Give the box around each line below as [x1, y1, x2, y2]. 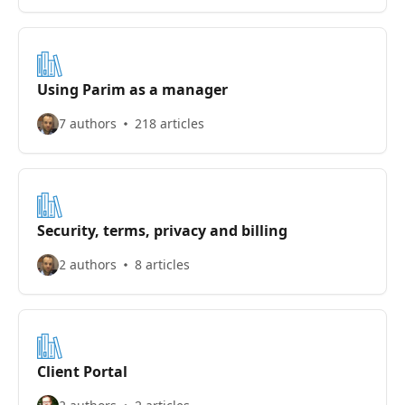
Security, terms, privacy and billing [37, 221, 287, 240]
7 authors [59, 115, 117, 132]
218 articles [135, 115, 204, 132]
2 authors [59, 256, 117, 273]
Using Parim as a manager [37, 80, 228, 99]
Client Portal [37, 362, 127, 381]
